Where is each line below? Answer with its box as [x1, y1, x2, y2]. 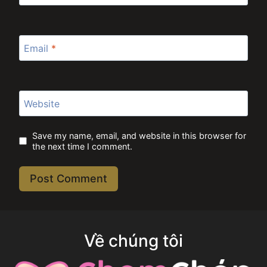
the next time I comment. [32, 141, 132, 151]
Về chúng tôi [84, 231, 183, 252]
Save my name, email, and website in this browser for [32, 130, 246, 141]
